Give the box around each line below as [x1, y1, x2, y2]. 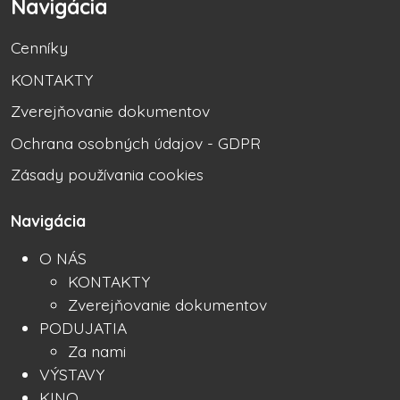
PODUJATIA [39, 318, 127, 338]
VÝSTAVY [39, 364, 104, 385]
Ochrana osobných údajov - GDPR [11, 132, 261, 153]
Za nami [68, 341, 126, 362]
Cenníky [11, 37, 68, 58]
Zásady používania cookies [11, 164, 204, 185]
